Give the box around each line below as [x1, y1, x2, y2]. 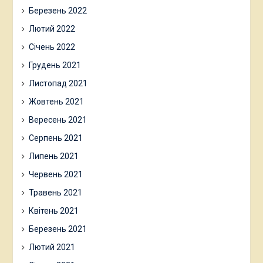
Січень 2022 [28, 42, 75, 52]
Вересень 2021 [28, 114, 87, 124]
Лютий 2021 [28, 242, 75, 252]
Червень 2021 [28, 169, 83, 179]
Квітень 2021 [28, 205, 79, 215]
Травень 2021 [28, 187, 82, 197]
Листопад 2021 [28, 78, 87, 88]
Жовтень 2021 [28, 96, 84, 106]
